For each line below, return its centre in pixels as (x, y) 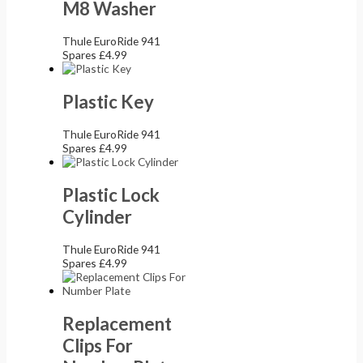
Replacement (117, 323)
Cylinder (98, 216)
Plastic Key (109, 101)
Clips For (98, 345)
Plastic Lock (111, 194)
